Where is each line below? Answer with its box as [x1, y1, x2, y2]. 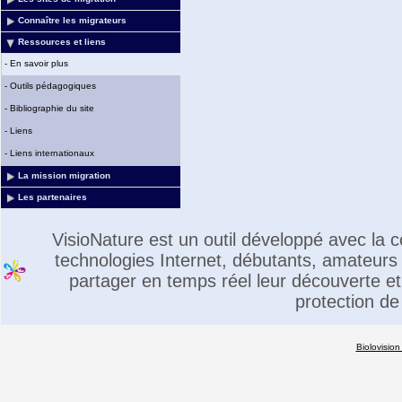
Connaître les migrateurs [18, 15, 127, 25]
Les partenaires [18, 192, 87, 202]
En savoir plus [10, 58, 68, 68]
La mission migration [18, 170, 110, 180]
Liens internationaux [10, 148, 94, 158]
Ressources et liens [18, 37, 106, 47]
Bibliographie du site [10, 103, 94, 113]
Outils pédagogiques [10, 81, 96, 91]
